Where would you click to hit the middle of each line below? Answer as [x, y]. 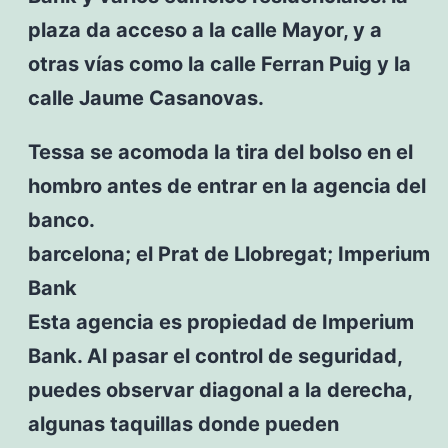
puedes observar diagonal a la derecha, [219, 389]
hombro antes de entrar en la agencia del [226, 185]
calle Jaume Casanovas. [145, 97]
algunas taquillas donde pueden [183, 423]
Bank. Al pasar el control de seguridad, [214, 355]
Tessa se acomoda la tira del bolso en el [220, 151]
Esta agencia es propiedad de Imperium [220, 321]
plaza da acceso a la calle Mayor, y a [204, 29]
